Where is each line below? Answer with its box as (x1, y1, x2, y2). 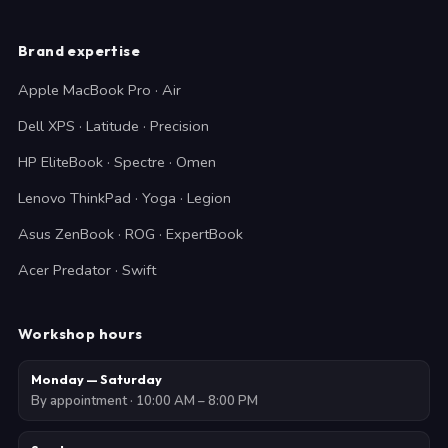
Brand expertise (18, 41, 140, 60)
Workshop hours (18, 324, 143, 343)
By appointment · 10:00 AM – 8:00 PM (31, 392, 258, 410)
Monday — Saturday (31, 371, 162, 387)
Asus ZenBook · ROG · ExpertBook (18, 224, 243, 244)
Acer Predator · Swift (18, 260, 156, 280)
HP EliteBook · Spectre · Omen (18, 152, 216, 172)
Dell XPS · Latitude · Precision (18, 116, 209, 136)
